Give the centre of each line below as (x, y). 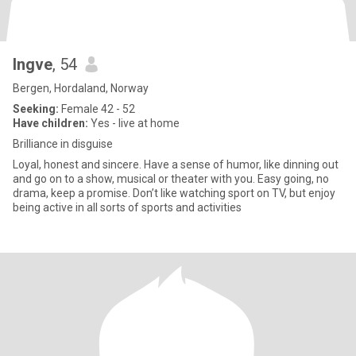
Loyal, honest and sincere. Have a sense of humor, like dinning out (176, 164)
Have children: (50, 123)
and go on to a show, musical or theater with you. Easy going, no (135, 179)
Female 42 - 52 (97, 109)
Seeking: (36, 109)
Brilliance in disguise (63, 144)
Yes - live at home (134, 123)
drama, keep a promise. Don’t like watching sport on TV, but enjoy (73, 193)
